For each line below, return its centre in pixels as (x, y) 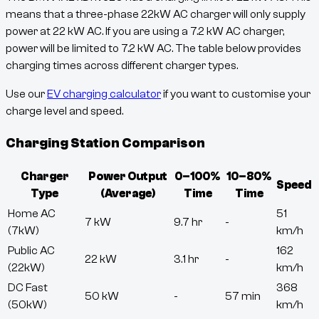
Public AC (31, 251)
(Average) (128, 194)
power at (28, 31)
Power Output (128, 177)
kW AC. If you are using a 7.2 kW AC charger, (175, 31)
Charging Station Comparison (105, 143)
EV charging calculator (104, 94)
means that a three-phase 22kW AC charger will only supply (156, 14)
